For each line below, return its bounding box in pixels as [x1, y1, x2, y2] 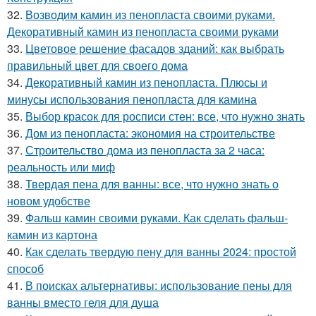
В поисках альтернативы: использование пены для [25, 276, 292, 293]
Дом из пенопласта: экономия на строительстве [25, 124, 275, 141]
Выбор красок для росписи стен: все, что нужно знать [25, 107, 305, 124]
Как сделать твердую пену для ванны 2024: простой [25, 243, 296, 260]
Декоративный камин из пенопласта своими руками [7, 23, 279, 39]
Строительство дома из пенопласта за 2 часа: [25, 141, 265, 158]
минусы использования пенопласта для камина [7, 90, 257, 107]
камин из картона [7, 226, 97, 243]
